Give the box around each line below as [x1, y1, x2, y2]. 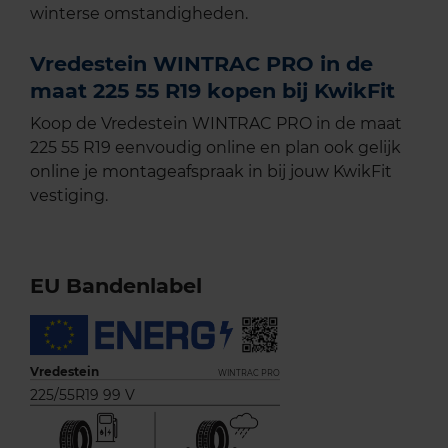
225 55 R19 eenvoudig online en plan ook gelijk [30, 138, 401, 158]
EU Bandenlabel [30, 273, 202, 299]
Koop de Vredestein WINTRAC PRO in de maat [30, 114, 402, 134]
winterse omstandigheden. [30, 4, 248, 24]
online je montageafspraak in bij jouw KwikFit [30, 162, 392, 182]
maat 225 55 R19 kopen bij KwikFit [30, 78, 395, 104]
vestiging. [30, 186, 108, 206]
